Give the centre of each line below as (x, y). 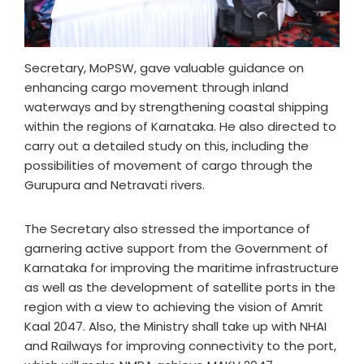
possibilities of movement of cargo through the (169, 166)
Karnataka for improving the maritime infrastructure (182, 268)
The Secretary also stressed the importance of (167, 229)
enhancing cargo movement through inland (156, 88)
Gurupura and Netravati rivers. (115, 185)
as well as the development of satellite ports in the (180, 288)
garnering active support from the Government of (176, 249)
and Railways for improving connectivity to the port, (180, 346)
